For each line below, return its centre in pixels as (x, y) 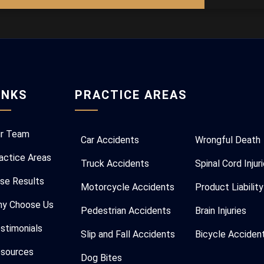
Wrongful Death (227, 140)
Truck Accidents (115, 164)
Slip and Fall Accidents (128, 234)
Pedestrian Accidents (126, 211)
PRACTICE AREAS (131, 95)
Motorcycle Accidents (128, 187)
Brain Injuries (220, 211)
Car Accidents (110, 140)
